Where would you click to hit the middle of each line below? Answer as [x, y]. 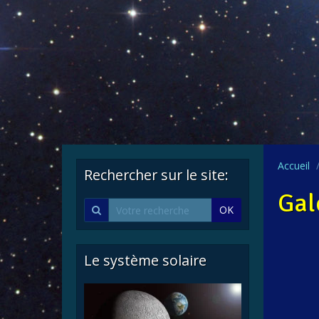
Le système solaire [145, 261]
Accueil [293, 166]
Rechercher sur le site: [156, 175]
